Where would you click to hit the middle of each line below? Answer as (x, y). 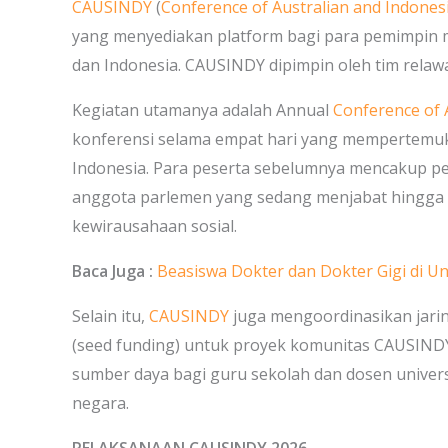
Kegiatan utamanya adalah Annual (202, 110)
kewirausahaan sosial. (154, 226)
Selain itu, (110, 316)
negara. (100, 403)
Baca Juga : (114, 271)
